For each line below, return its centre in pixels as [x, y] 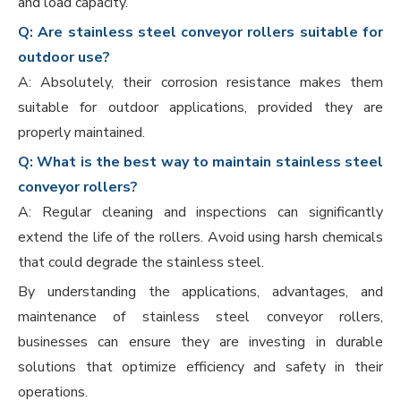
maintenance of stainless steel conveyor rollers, [200, 317]
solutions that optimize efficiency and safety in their [200, 367]
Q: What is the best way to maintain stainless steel [200, 162]
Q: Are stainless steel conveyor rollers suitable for [200, 33]
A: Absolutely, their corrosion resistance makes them [200, 83]
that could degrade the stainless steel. [141, 263]
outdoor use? [64, 58]
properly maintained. [81, 133]
